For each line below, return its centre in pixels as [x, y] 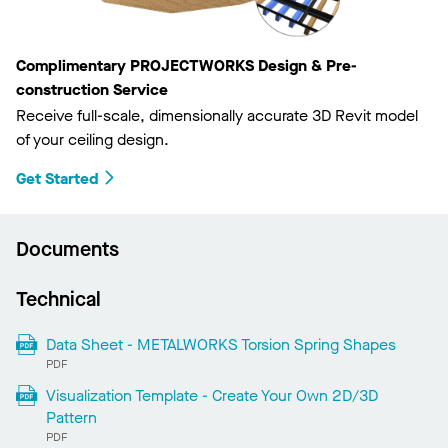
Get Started [57, 179]
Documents [67, 250]
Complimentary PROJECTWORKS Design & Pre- [186, 66]
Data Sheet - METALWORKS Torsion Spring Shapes [220, 345]
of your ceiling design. [92, 140]
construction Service [92, 90]
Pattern [71, 418]
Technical [58, 300]
